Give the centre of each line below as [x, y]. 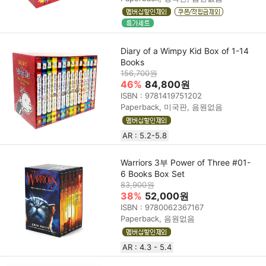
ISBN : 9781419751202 [161, 96]
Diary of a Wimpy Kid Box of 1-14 [185, 51]
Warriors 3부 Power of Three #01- [186, 162]
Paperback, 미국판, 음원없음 [172, 107]
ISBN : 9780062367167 [162, 207]
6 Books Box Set [153, 174]
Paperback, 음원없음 [158, 218]
